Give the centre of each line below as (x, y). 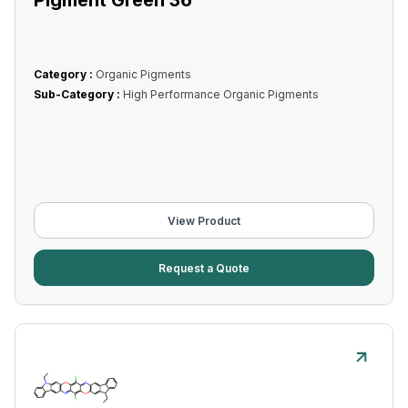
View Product (204, 220)
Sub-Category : (78, 94)
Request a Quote (204, 268)
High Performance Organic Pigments (221, 94)
